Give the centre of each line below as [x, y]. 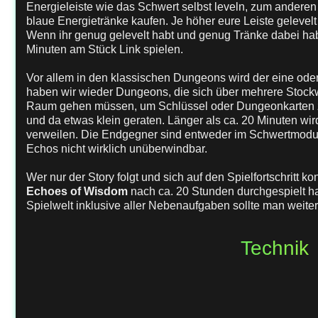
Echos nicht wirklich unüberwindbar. [117, 149]
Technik [275, 248]
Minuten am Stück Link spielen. [105, 49]
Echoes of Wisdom [77, 191]
